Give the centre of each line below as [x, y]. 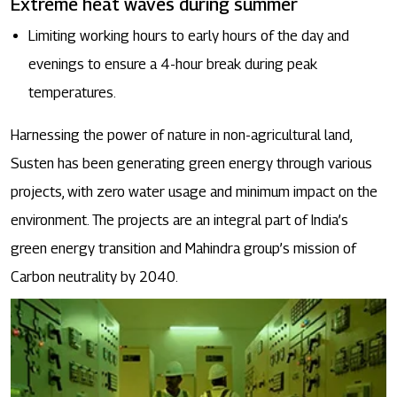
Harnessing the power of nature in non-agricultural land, [181, 136]
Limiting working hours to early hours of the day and [189, 36]
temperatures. [72, 93]
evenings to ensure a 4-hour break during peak [173, 65]
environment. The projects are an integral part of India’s [179, 221]
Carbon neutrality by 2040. [94, 277]
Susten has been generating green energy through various [191, 164]
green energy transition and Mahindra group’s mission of [183, 249]
